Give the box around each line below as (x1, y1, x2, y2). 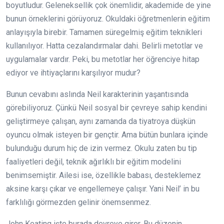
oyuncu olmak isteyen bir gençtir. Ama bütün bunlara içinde (6, 130, 208, 140)
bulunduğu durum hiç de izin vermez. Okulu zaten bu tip (6, 143, 197, 153)
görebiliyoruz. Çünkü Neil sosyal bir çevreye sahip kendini (6, 103, 207, 113)
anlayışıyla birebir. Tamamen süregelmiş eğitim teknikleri (6, 27, 202, 37)
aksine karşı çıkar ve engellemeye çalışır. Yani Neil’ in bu (6, 184, 199, 194)
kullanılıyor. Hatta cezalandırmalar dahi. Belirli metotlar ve (6, 41, 203, 51)
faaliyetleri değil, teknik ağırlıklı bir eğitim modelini (6, 157, 181, 167)
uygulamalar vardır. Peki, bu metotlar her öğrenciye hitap (6, 54, 199, 64)
